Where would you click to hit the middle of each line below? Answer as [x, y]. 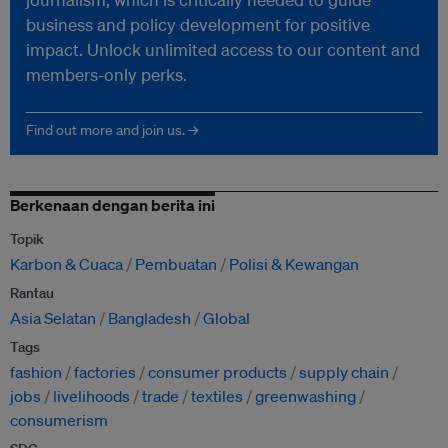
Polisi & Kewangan [294, 264]
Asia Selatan [53, 318]
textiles [217, 396]
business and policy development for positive [198, 25]
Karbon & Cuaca [66, 264]
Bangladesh [149, 318]
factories [105, 372]
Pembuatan [176, 264]
